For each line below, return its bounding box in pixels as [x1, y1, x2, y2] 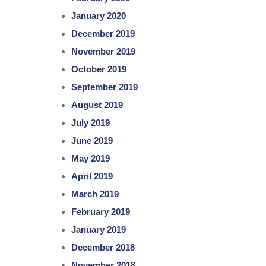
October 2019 [71, 64, 127, 75]
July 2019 [71, 118, 110, 128]
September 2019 [71, 82, 138, 93]
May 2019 [71, 153, 110, 164]
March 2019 [71, 189, 119, 199]
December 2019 [71, 28, 135, 39]
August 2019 [71, 100, 123, 110]
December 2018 [71, 242, 135, 253]
